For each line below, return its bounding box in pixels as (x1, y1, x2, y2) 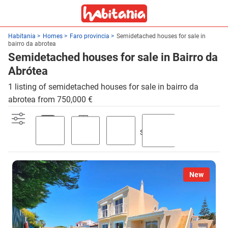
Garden (107, 132, 131, 140)
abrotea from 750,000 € (8, 95, 93, 104)
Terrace (72, 132, 95, 140)
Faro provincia (70, 33, 109, 40)
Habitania (8, 33, 36, 40)
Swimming (140, 128, 174, 136)
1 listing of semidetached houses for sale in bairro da (8, 82, 198, 92)
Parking (36, 132, 61, 140)
